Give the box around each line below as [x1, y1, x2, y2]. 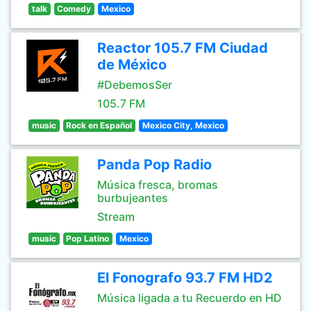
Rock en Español [66, 120, 133, 131]
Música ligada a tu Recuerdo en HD [97, 291, 282, 305]
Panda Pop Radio [97, 156, 212, 173]
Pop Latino [66, 233, 110, 244]
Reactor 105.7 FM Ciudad [97, 40, 268, 56]
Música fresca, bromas [97, 178, 218, 192]
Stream [97, 210, 135, 224]
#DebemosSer [97, 78, 172, 92]
